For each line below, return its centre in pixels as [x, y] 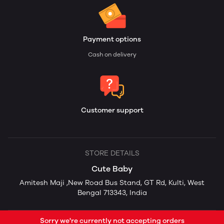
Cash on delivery [112, 55]
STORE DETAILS [112, 153]
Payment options [112, 39]
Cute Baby [112, 169]
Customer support [112, 110]
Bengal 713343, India [112, 193]
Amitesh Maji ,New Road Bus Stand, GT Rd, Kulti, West [112, 183]
